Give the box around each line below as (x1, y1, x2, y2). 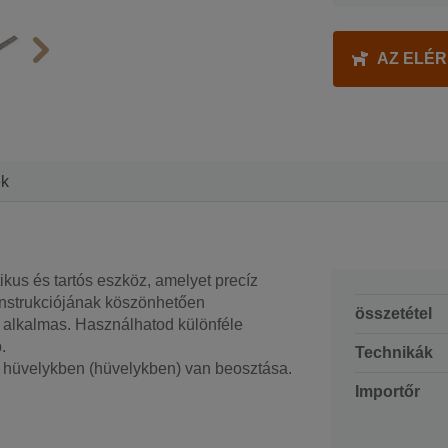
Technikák (355, 343, 433, 361)
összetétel (355, 304, 432, 322)
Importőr (355, 382, 420, 400)
